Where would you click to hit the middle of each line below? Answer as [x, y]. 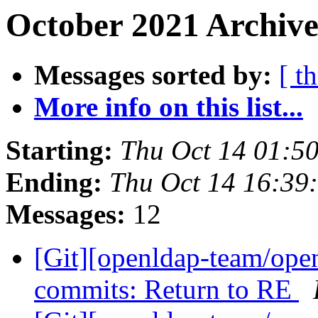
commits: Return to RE [166, 290]
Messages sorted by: [153, 75]
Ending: [54, 182]
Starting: [59, 150]
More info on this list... [169, 107]
